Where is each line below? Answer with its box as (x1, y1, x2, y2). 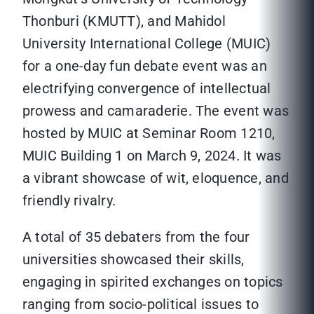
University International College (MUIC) (22, 35, 271, 53)
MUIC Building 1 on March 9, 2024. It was (22, 147, 282, 165)
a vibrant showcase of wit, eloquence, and (22, 170, 289, 187)
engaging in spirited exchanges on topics (22, 273, 283, 291)
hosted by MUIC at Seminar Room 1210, (22, 125, 275, 142)
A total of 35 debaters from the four (22, 228, 250, 246)
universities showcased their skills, (22, 251, 245, 268)
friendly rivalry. (22, 192, 116, 210)
